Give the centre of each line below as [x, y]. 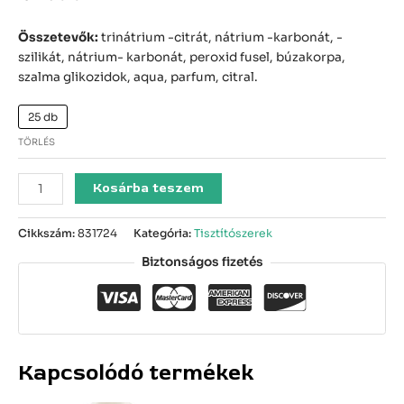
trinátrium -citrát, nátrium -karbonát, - [220, 38]
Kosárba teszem [149, 188]
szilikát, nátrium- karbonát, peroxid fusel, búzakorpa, [182, 58]
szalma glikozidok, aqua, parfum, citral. [138, 78]
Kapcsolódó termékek [136, 373]
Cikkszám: [48, 234]
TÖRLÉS [37, 142]
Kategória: [164, 234]
